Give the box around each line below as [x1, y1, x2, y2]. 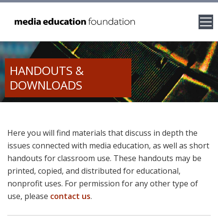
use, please [7, 191, 50, 201]
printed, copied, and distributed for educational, [7, 165, 181, 176]
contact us [50, 191, 91, 201]
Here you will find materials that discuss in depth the [7, 127, 198, 138]
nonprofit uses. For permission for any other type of [7, 178, 198, 189]
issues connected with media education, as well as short [7, 140, 209, 151]
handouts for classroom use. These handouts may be [7, 153, 201, 163]
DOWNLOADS [10, 77, 82, 93]
